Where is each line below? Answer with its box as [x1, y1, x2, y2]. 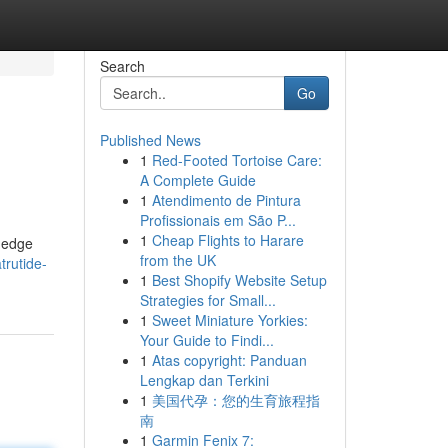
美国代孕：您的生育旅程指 [151, 390, 320, 410]
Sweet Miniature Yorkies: [151, 310, 308, 330]
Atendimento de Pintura [151, 190, 301, 210]
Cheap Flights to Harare [151, 230, 304, 250]
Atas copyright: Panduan [151, 350, 307, 370]
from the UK [139, 250, 216, 270]
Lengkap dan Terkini [139, 370, 269, 390]
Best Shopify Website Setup [151, 270, 327, 290]
